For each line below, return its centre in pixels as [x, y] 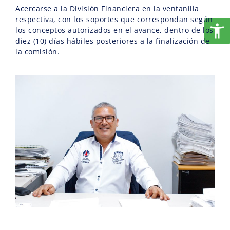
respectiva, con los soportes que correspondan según [114, 20]
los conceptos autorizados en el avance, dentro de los [114, 30]
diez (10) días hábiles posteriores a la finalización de [113, 41]
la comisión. [37, 52]
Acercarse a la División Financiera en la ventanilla [107, 9]
